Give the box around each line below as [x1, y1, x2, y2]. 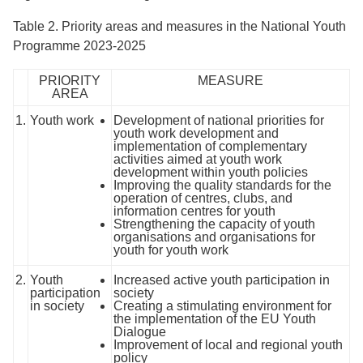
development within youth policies [113, 165, 314, 179]
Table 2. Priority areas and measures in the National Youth [13, 19, 346, 33]
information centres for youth [113, 204, 279, 218]
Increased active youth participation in [113, 273, 330, 287]
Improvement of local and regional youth [113, 338, 343, 352]
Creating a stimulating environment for [113, 299, 331, 313]
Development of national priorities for [113, 113, 324, 127]
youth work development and [113, 126, 279, 140]
